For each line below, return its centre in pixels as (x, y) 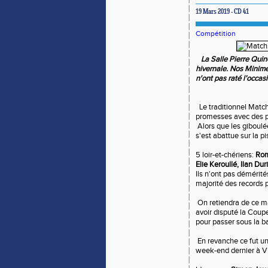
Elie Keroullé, (217, 165)
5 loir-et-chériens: (225, 155)
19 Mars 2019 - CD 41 (222, 12)
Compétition (216, 33)
